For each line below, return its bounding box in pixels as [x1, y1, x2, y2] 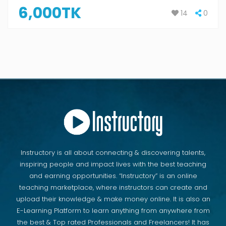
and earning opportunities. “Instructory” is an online [29, 171, 197, 181]
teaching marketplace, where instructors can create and [19, 182, 207, 192]
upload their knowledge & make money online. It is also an [16, 194, 210, 204]
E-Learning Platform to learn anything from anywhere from [16, 205, 210, 215]
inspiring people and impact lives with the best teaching [20, 159, 206, 169]
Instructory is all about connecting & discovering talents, [21, 147, 205, 157]
